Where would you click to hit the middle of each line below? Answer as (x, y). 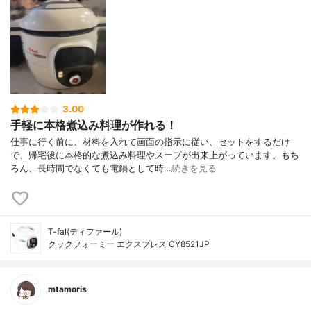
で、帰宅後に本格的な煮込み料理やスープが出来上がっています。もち (155, 155)
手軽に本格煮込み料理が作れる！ (94, 125)
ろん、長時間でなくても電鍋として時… (91, 168)
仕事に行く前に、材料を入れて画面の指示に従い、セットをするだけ (150, 142)
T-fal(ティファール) (85, 231)
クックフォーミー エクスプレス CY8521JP (129, 244)
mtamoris (67, 289)
